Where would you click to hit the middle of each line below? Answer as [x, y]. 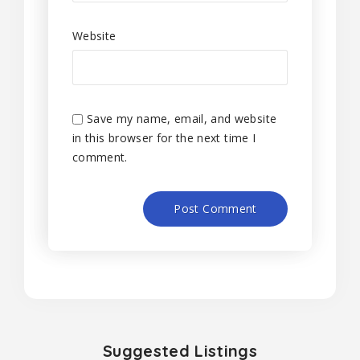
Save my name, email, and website [182, 119]
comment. [100, 157]
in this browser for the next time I [164, 138]
